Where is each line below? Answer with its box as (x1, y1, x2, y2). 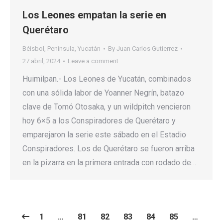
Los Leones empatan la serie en (22, 9, 166, 21)
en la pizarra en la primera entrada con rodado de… (22, 158, 196, 168)
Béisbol (22, 45, 44, 53)
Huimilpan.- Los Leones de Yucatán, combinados (22, 74, 191, 84)
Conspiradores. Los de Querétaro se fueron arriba (22, 144, 195, 154)
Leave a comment (68, 57, 118, 65)
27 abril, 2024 (22, 57, 60, 65)
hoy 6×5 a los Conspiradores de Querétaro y (22, 116, 176, 126)
